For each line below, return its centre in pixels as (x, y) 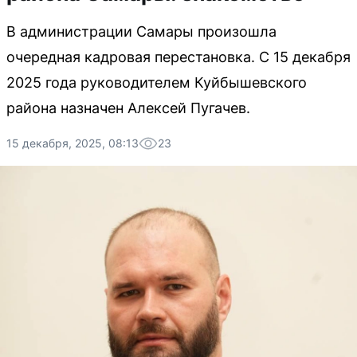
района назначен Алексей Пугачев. (128, 108)
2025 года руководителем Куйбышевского (157, 82)
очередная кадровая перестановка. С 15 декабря (178, 57)
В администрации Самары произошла (141, 31)
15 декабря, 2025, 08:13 (73, 143)
